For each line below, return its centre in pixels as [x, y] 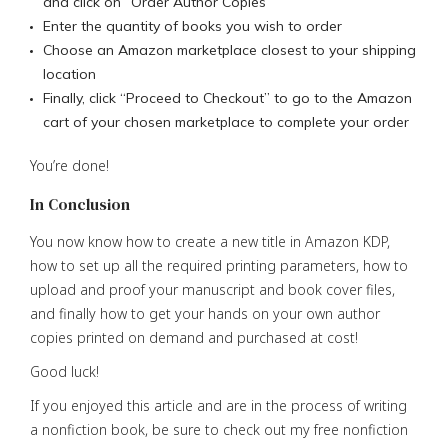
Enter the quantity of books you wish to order [192, 25]
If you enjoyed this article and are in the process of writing [218, 405]
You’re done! [69, 165]
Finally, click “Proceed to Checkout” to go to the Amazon [227, 97]
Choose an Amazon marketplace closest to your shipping [229, 49]
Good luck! [64, 371]
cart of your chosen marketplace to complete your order [226, 121]
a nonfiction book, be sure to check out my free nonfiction [219, 429]
